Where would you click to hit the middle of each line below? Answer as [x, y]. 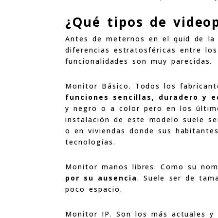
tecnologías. [91, 142]
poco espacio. [94, 189]
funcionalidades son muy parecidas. [139, 61]
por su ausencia [101, 178]
